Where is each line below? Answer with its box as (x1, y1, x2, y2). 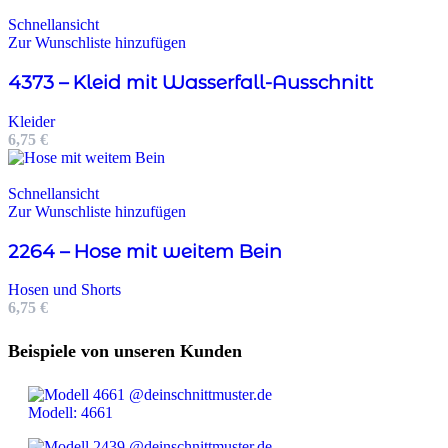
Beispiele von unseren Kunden (8, 341, 242, 362)
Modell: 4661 (28, 404, 113, 422)
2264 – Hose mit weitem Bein (8, 239, 282, 263)
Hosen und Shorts (8, 281, 121, 299)
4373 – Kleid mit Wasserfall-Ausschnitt (8, 71, 373, 95)
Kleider (8, 112, 55, 130)
